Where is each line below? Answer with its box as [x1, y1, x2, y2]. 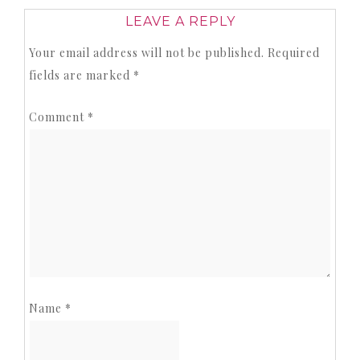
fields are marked [29, 67, 133, 84]
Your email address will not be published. [29, 45, 264, 61]
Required [268, 45, 320, 61]
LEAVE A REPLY [125, 14, 235, 30]
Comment [29, 109, 88, 125]
